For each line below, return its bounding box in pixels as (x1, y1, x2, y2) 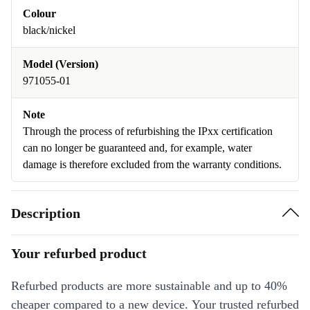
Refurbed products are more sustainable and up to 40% (11, 279, 287, 293)
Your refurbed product (11, 246, 147, 261)
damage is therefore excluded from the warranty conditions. (23, 158, 282, 170)
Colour (23, 8, 56, 19)
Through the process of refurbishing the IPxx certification (23, 125, 273, 137)
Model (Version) (23, 58, 98, 70)
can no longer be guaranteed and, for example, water (23, 142, 252, 154)
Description (11, 205, 80, 221)
